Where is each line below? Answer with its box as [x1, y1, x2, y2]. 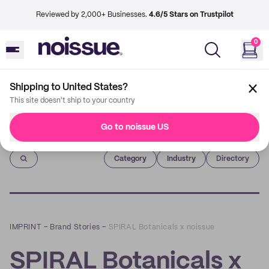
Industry [167, 155, 196, 162]
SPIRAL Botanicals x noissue [108, 224, 215, 231]
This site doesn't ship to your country [10, 97, 135, 104]
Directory [216, 156, 249, 162]
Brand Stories [50, 224, 100, 231]
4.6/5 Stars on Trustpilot [148, 11, 234, 18]
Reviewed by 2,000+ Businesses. [35, 11, 149, 18]
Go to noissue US [100, 123, 169, 131]
